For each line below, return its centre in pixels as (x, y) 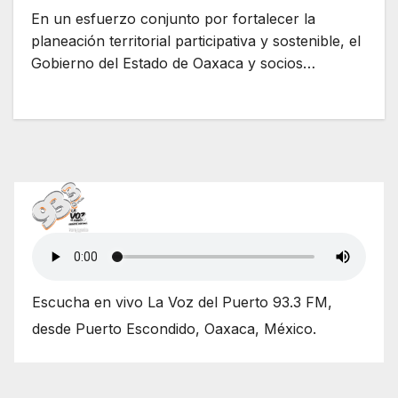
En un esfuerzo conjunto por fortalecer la (173, 19)
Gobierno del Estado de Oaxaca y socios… (173, 64)
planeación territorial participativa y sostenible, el (196, 41)
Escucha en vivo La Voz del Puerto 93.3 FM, (182, 302)
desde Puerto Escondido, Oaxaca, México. (174, 328)
